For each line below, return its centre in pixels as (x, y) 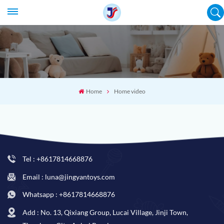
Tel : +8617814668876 (57, 158)
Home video (129, 91)
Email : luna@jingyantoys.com (69, 176)
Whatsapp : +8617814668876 (69, 194)
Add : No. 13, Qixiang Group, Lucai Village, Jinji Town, (105, 212)
